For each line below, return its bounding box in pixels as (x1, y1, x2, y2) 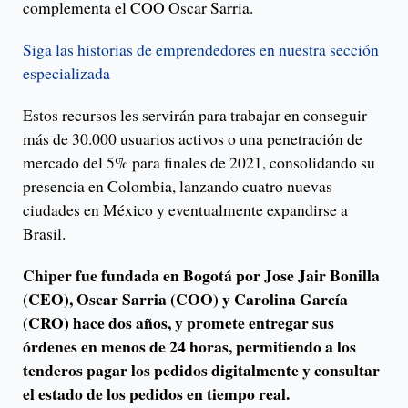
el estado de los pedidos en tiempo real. (23, 382, 290, 406)
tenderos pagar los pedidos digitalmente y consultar (23, 358, 380, 382)
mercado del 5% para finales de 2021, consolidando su (23, 151, 375, 174)
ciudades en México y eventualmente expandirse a (23, 199, 348, 221)
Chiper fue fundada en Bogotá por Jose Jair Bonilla (23, 263, 380, 288)
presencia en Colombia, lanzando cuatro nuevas (23, 175, 332, 198)
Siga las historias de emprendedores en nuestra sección (23, 38, 379, 61)
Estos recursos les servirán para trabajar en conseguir (23, 104, 367, 127)
